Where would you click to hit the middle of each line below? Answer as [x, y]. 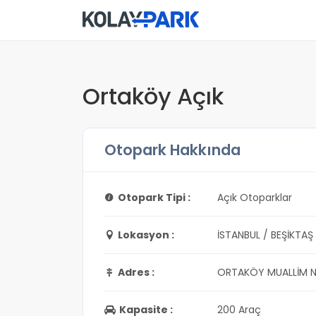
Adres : [136, 272]
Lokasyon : [146, 235]
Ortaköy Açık [153, 96]
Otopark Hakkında [172, 150]
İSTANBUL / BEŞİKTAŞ [265, 235]
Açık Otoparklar [255, 197]
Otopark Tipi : [154, 197]
